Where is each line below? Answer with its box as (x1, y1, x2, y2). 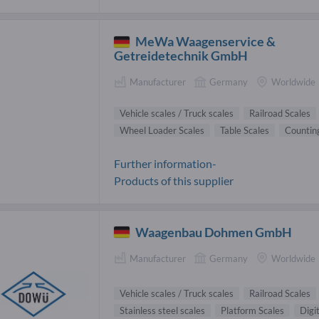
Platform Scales (221, 305, 284, 317)
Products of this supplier (114, 173, 234, 187)
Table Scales (220, 124, 269, 136)
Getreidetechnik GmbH (114, 48, 248, 64)
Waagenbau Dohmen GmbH (135, 224, 293, 240)
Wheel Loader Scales (120, 124, 204, 136)
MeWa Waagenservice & (135, 33, 276, 50)
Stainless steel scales (120, 305, 205, 317)
